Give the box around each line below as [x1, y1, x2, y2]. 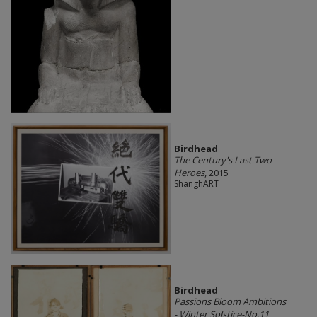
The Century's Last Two [173, 153, 272, 166]
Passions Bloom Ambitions [173, 295, 286, 309]
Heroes [173, 166, 204, 179]
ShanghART [173, 177, 219, 190]
